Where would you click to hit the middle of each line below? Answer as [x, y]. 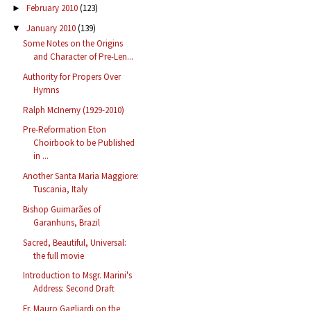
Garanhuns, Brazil [67, 222]
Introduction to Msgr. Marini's [78, 276]
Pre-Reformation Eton [65, 130]
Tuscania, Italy [61, 190]
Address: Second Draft [74, 289]
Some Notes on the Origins [73, 44]
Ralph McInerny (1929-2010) [74, 110]
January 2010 [52, 28]
